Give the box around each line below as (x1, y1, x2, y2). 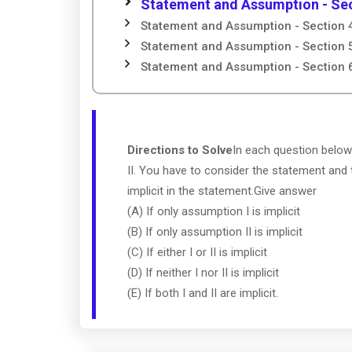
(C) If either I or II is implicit (127, 245, 267, 259)
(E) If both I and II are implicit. (127, 286, 278, 300)
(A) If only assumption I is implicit (127, 204, 300, 218)
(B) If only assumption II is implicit (127, 225, 302, 239)
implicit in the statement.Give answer (127, 184, 317, 198)
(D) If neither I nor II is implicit (127, 266, 279, 280)
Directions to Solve (127, 143, 233, 157)
